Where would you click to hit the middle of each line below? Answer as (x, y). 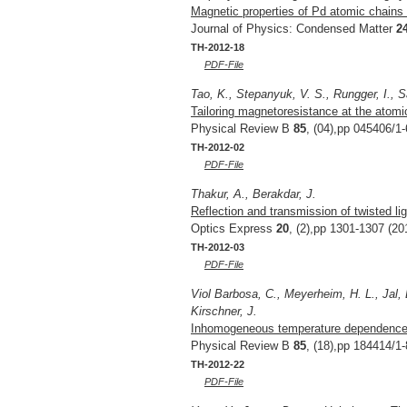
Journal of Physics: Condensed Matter (293, 28)
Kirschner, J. (224, 311)
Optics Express (233, 228)
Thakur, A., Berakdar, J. (253, 194)
